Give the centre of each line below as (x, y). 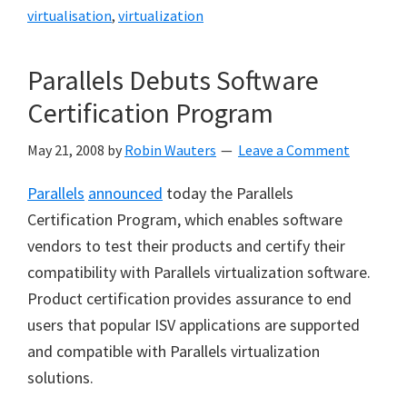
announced (125, 193)
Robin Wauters (170, 150)
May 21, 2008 (66, 150)
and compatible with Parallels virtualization (174, 351)
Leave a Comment (294, 150)
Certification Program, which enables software (185, 219)
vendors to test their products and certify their (186, 246)
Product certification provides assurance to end (189, 298)
